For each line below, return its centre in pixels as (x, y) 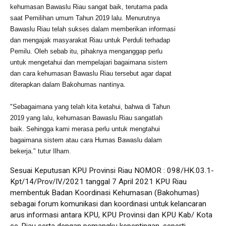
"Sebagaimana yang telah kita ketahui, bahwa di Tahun (90, 106)
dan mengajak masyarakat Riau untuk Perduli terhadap (90, 40)
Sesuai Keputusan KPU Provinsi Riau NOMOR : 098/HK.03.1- (112, 170)
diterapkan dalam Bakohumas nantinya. (68, 84)
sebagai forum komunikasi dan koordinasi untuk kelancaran (108, 204)
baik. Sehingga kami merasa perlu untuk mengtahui (85, 129)
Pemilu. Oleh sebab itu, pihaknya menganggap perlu (86, 51)
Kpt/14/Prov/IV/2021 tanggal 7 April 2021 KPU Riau (98, 181)
